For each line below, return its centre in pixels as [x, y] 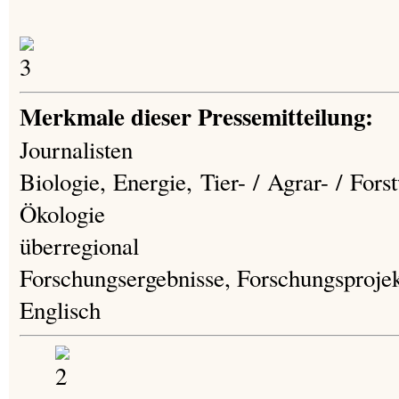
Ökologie [62, 213]
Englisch [60, 309]
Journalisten [76, 149]
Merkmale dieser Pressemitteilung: [196, 116]
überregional [79, 245]
